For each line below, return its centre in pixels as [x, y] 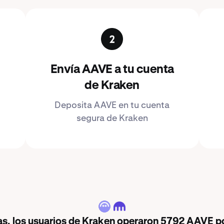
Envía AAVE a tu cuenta [112, 69]
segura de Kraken [112, 118]
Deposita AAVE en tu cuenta [112, 105]
